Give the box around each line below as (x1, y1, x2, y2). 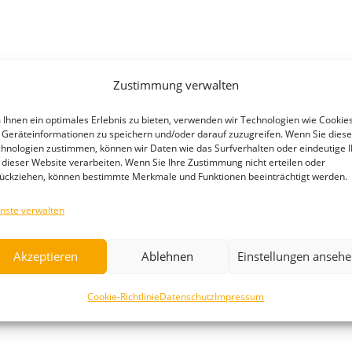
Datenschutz (159, 289, 215, 303)
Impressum (214, 289, 265, 303)
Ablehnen (141, 248, 194, 264)
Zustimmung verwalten (112, 76, 239, 93)
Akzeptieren (13, 248, 79, 264)
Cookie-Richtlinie (87, 289, 160, 303)
